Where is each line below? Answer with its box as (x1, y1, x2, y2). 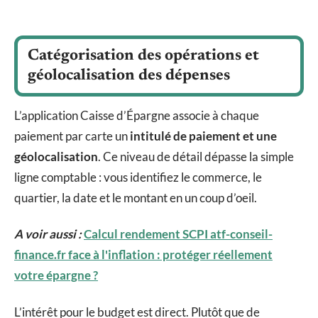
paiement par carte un (14, 128, 130, 143)
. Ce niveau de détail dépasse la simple (98, 148, 294, 164)
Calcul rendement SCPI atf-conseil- (84, 226, 273, 242)
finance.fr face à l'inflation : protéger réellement (14, 247, 273, 263)
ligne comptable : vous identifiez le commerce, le (14, 169, 262, 185)
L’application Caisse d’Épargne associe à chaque (14, 107, 259, 123)
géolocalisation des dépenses (28, 67, 230, 84)
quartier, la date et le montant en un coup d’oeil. (14, 190, 257, 205)
